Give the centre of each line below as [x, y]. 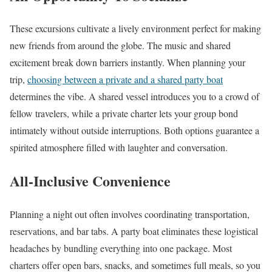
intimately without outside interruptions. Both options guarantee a [134, 131]
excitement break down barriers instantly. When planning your [127, 63]
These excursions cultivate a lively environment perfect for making [135, 29]
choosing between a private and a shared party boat [125, 80]
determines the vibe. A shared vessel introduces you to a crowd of [134, 97]
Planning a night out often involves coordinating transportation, [130, 214]
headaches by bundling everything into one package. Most [121, 248]
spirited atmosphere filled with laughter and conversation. [119, 148]
